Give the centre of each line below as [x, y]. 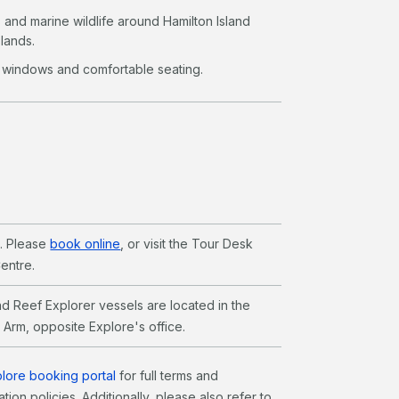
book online [85, 243]
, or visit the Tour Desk [187, 243]
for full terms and [167, 375]
